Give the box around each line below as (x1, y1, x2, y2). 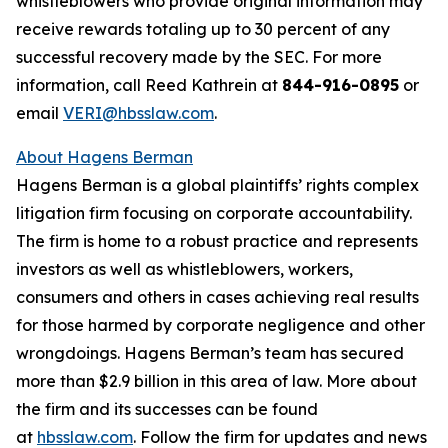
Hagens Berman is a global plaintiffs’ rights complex (16, 175, 419, 195)
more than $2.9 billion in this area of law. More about (16, 371, 417, 391)
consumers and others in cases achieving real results (16, 287, 419, 307)
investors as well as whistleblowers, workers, (16, 259, 353, 279)
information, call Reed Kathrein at (16, 75, 282, 95)
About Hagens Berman (16, 147, 193, 167)
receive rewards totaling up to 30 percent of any (16, 19, 390, 39)
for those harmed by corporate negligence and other (16, 315, 425, 335)
